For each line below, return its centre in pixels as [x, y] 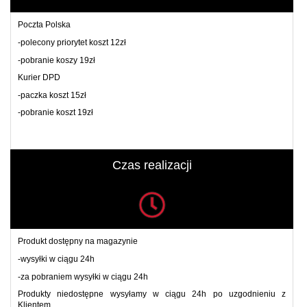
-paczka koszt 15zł [52, 95]
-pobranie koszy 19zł [57, 60]
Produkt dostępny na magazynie [79, 242]
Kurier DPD [39, 78]
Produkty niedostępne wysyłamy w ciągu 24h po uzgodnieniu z [152, 294]
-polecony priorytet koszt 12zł [72, 42]
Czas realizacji [152, 165]
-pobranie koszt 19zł [58, 113]
